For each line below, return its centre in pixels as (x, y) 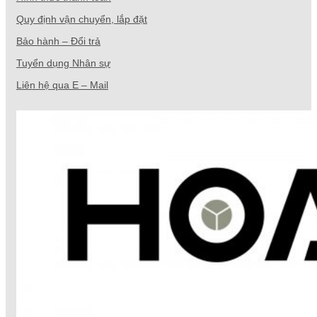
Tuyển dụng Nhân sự (63, 63)
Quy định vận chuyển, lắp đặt (82, 19)
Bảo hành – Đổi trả (58, 41)
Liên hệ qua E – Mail (62, 85)
